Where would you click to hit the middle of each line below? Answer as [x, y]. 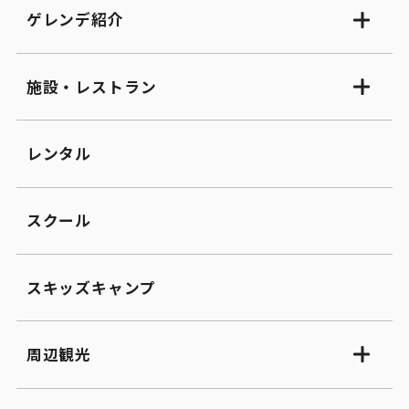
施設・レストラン [91, 86]
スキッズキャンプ [91, 287]
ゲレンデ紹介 [75, 20]
